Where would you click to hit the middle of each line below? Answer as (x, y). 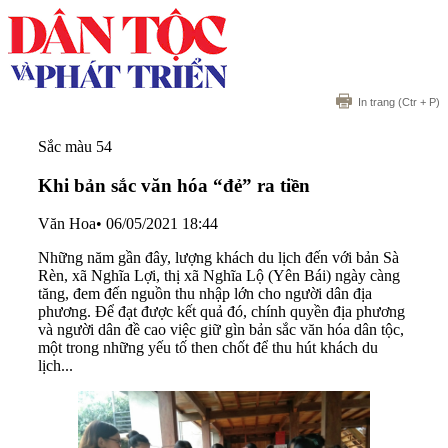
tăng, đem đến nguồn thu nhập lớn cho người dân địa (205, 294)
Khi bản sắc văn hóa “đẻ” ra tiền (174, 185)
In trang (376, 102)
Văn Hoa (67, 224)
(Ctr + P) (417, 102)
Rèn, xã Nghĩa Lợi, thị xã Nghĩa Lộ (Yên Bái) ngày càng (219, 276)
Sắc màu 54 (75, 146)
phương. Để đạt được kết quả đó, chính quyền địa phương (221, 312)
